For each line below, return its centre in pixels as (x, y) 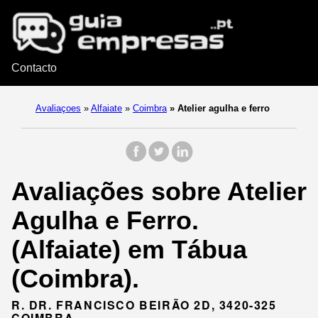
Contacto (34, 68)
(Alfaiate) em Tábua (129, 250)
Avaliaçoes (58, 109)
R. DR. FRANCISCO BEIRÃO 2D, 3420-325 (144, 305)
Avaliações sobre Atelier (159, 192)
